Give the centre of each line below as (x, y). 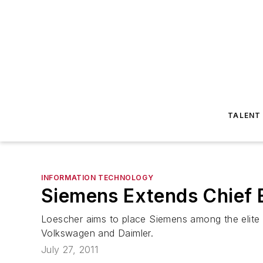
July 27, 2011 (70, 250)
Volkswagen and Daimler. (97, 233)
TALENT (245, 115)
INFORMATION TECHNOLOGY (97, 178)
